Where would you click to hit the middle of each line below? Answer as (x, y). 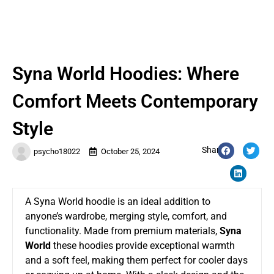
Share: (214, 150)
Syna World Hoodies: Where (126, 73)
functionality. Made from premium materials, (122, 231)
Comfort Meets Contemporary (135, 101)
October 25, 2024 (130, 151)
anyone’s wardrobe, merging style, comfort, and (126, 216)
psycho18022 (57, 151)
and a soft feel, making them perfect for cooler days (136, 260)
